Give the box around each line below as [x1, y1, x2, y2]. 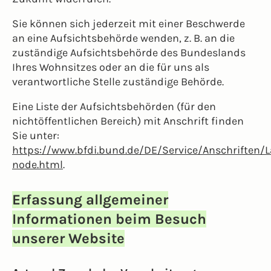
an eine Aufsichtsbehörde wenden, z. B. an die [12, 31, 235, 45]
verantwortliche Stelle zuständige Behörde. [12, 75, 224, 88]
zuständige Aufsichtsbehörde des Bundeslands [12, 46, 246, 59]
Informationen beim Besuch [12, 211, 206, 227]
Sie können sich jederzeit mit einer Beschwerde [12, 17, 245, 30]
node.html [12, 158, 63, 171]
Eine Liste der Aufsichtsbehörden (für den [12, 100, 216, 113]
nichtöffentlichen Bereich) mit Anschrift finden [12, 114, 244, 128]
